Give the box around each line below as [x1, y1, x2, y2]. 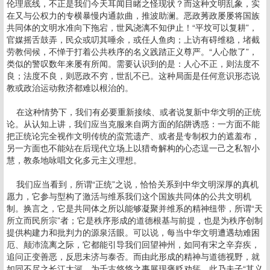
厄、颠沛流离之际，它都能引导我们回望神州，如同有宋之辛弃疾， [7, 238, 260, 250]
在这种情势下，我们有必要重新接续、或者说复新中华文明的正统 [7, 105, 261, 118]
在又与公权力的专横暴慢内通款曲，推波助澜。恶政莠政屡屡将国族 [7, 9, 260, 21]
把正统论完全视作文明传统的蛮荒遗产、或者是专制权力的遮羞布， [7, 130, 260, 142]
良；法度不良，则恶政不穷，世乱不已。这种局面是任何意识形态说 [7, 69, 260, 81]
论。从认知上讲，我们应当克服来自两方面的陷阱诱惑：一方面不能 [7, 118, 260, 130]
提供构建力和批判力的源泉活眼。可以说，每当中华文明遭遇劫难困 [7, 226, 260, 238]
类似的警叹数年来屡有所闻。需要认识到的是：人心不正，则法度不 [7, 57, 260, 69]
